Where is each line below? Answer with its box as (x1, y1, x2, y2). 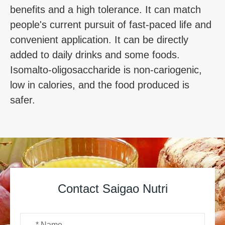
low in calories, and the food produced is (10, 79, 189, 91)
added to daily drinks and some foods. (10, 49, 180, 61)
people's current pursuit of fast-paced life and (10, 19, 211, 31)
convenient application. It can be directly (10, 34, 188, 46)
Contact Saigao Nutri (57, 182, 168, 196)
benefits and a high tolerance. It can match (10, 4, 201, 16)
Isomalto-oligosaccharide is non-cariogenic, (10, 64, 202, 76)
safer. (10, 94, 35, 106)
